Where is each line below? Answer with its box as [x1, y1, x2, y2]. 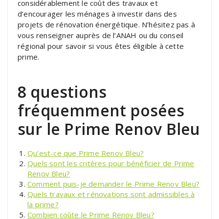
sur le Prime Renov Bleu [18, 118, 200, 139]
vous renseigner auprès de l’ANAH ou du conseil [18, 30, 184, 40]
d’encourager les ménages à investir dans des [18, 8, 177, 19]
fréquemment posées [18, 99, 185, 121]
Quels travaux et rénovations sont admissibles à [27, 189, 195, 199]
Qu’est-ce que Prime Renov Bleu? [27, 148, 144, 158]
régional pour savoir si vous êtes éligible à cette [18, 41, 184, 51]
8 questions [18, 81, 107, 102]
